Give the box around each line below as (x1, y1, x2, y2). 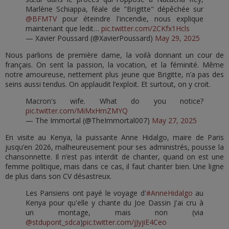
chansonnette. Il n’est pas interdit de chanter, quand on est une (5, 151, 224, 162)
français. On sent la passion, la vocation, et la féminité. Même (5, 59, 224, 70)
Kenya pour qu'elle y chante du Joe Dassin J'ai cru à (26, 197, 203, 208)
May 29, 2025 (155, 33, 200, 43)
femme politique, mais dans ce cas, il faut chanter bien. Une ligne (5, 161, 224, 171)
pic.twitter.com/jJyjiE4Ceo (83, 217, 167, 227)
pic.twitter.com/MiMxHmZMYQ (26, 105, 128, 116)
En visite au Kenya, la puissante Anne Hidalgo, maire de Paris (5, 132, 224, 142)
